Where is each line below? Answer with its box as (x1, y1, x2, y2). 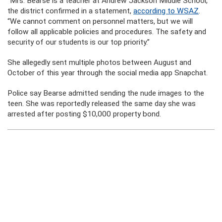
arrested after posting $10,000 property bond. (7, 110, 161, 118)
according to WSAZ (133, 6, 199, 15)
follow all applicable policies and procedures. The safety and (7, 27, 206, 36)
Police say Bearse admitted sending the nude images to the (7, 89, 204, 98)
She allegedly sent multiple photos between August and (7, 58, 191, 67)
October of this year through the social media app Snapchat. (7, 68, 208, 77)
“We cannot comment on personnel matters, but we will (7, 17, 193, 26)
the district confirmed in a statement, (7, 6, 133, 15)
